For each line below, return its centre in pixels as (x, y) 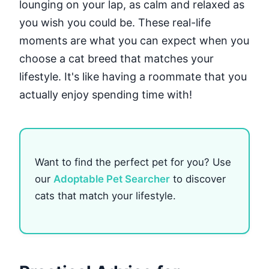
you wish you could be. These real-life (115, 22)
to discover (198, 179)
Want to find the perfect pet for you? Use (133, 162)
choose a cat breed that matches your (116, 58)
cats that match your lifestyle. (105, 195)
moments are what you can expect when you (134, 40)
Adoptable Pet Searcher (112, 179)
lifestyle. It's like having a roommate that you (133, 76)
